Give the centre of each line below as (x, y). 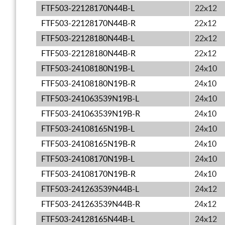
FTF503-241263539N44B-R (91, 204)
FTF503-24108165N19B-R (88, 144)
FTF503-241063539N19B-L (90, 99)
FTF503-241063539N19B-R (91, 114)
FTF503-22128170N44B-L (88, 9)
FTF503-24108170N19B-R (88, 174)
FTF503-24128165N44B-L (88, 219)
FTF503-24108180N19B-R (88, 84)
